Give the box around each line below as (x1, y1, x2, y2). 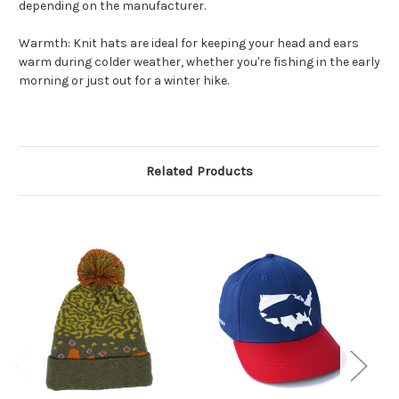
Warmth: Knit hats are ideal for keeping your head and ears (19, 36, 359, 52)
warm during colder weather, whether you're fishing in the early (19, 54, 380, 70)
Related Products (146, 163, 253, 180)
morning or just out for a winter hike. (19, 73, 229, 89)
